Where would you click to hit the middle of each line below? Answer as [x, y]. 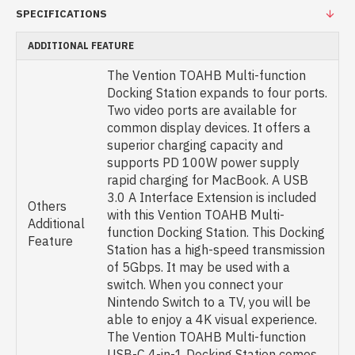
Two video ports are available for [202, 110]
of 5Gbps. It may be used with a [198, 267]
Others [47, 206]
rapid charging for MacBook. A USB [208, 180]
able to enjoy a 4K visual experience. [212, 319]
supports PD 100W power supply [203, 162]
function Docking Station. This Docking [216, 232]
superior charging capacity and [195, 145]
